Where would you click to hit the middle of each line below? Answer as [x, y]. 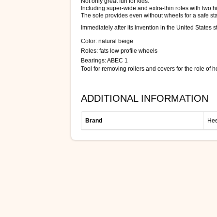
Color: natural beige [107, 41]
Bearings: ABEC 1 [104, 61]
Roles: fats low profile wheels [119, 51]
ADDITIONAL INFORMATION [145, 99]
